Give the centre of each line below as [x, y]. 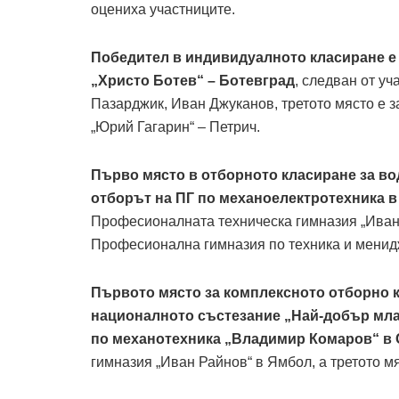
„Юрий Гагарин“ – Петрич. [175, 127]
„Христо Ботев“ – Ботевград [193, 81]
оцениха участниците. [163, 10]
